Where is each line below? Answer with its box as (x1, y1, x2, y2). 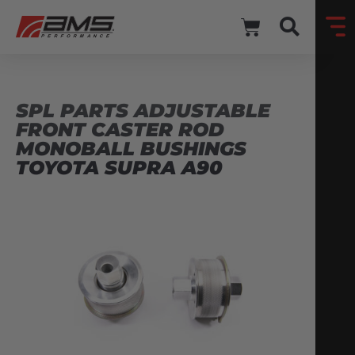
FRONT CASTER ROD (16, 118, 224, 142)
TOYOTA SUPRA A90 (16, 156, 223, 180)
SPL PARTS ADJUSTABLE (16, 99, 270, 123)
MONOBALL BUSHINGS (16, 137, 246, 161)
